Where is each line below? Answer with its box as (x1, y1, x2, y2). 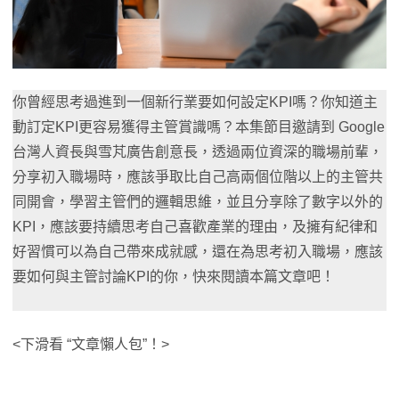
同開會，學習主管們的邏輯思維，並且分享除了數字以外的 (12, 194, 383, 210)
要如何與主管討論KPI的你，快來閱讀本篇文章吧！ (12, 269, 335, 285)
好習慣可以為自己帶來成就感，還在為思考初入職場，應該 (12, 244, 383, 260)
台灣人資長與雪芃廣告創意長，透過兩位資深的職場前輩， (12, 144, 383, 160)
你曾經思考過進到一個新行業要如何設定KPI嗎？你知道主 (12, 94, 378, 110)
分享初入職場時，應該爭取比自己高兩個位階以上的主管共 (12, 169, 383, 185)
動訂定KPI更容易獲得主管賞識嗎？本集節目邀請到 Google (12, 119, 385, 135)
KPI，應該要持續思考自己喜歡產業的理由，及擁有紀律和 (12, 219, 378, 235)
